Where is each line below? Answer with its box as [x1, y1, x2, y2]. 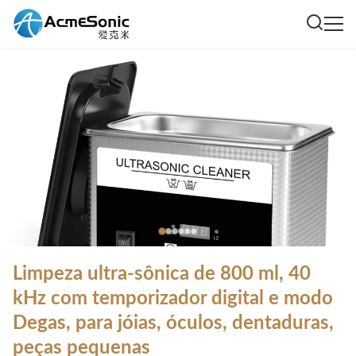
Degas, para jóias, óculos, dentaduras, [13, 314, 334, 333]
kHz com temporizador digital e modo [13, 289, 333, 308]
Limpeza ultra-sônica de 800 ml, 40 [13, 265, 311, 284]
